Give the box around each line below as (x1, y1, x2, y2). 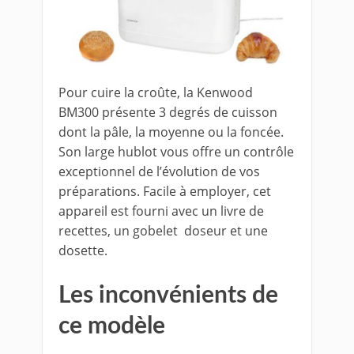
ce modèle (58, 314, 165, 338)
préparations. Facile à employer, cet (58, 182, 271, 200)
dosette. (58, 241, 107, 259)
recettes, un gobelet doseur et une (58, 221, 268, 239)
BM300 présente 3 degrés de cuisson (58, 103, 277, 121)
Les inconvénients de (58, 283, 278, 307)
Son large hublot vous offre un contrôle (58, 142, 294, 160)
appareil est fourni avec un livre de (58, 201, 264, 220)
